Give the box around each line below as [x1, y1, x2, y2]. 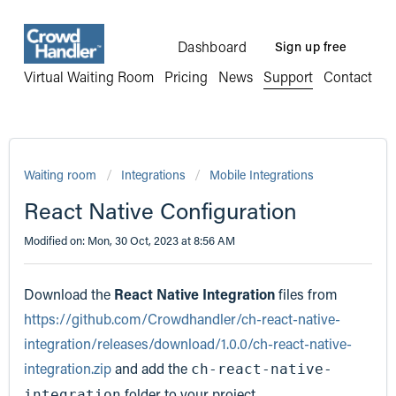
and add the [111, 359, 191, 378]
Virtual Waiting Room [23, 67, 154, 87]
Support [263, 67, 314, 87]
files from [275, 285, 338, 304]
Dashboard [178, 37, 247, 57]
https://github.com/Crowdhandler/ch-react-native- [24, 309, 340, 329]
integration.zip [24, 359, 111, 378]
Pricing [164, 67, 208, 87]
